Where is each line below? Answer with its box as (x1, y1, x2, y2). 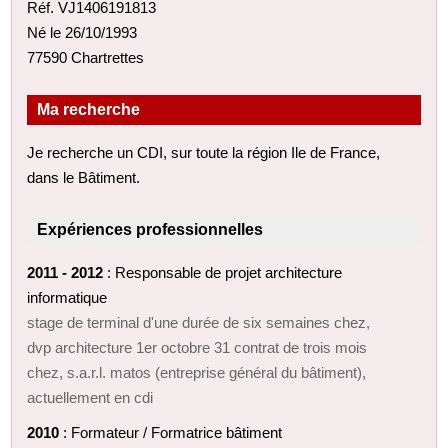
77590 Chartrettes (27, 48, 145, 66)
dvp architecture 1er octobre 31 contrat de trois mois (27, 338, 368, 356)
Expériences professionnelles (37, 220, 264, 238)
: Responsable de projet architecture (103, 263, 343, 281)
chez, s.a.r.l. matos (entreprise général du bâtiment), (27, 363, 367, 381)
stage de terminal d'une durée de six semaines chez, (27, 313, 371, 331)
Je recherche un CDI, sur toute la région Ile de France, (27, 143, 381, 161)
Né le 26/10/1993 (27, 23, 138, 41)
